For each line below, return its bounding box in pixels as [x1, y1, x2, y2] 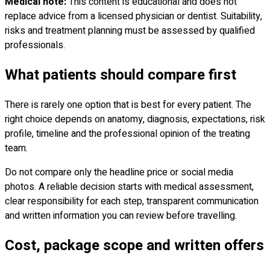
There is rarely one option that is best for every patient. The [5, 97, 251, 112]
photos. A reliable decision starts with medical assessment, [5, 179, 254, 194]
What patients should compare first [5, 64, 236, 86]
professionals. [5, 37, 65, 52]
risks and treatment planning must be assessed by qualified [5, 23, 255, 38]
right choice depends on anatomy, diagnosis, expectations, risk [5, 111, 265, 127]
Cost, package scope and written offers [5, 234, 264, 256]
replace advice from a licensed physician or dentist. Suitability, [5, 8, 262, 24]
